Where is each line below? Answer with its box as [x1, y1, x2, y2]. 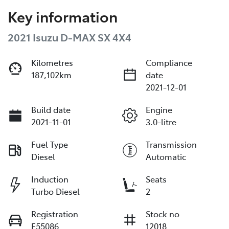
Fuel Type [31, 138, 68, 150]
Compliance [146, 56, 192, 68]
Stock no [146, 208, 179, 219]
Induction [31, 173, 68, 185]
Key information [8, 6, 118, 26]
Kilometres [31, 56, 73, 68]
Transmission [146, 138, 197, 150]
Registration [31, 208, 78, 219]
